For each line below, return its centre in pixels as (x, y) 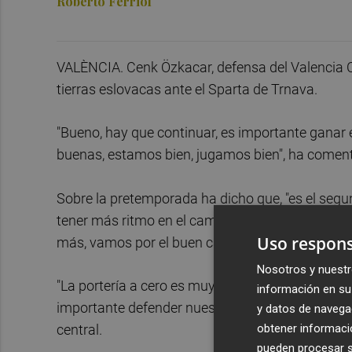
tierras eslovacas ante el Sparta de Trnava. (189, 89)
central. (79, 330)
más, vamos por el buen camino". (158, 242)
